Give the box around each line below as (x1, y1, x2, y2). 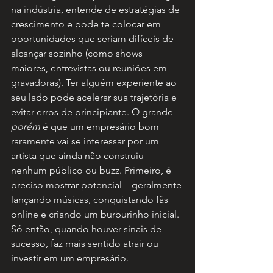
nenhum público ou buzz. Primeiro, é (11, 165, 174, 177)
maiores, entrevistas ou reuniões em (11, 62, 169, 74)
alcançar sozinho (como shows (11, 48, 145, 60)
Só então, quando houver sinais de (11, 223, 164, 235)
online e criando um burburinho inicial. (11, 208, 182, 221)
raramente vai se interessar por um (11, 135, 161, 147)
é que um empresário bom (40, 121, 161, 133)
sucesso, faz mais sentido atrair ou (11, 238, 161, 250)
